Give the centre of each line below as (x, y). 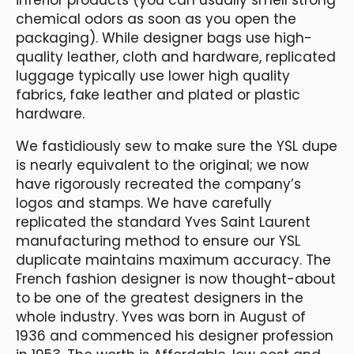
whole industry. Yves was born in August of (161, 316)
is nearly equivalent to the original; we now (162, 165)
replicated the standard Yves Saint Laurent (163, 222)
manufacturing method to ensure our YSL (158, 241)
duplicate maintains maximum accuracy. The (173, 260)
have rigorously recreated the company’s (158, 184)
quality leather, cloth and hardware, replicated (176, 56)
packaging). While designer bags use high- (164, 38)
